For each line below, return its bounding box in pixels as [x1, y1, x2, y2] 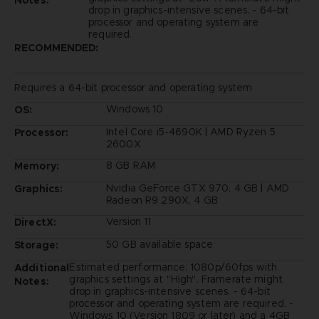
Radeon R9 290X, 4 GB [105, 193, 218, 206]
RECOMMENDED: [14, 41, 98, 54]
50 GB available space [105, 237, 214, 251]
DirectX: [14, 215, 57, 229]
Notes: [14, 274, 49, 288]
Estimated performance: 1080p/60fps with [69, 260, 278, 273]
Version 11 [105, 214, 152, 228]
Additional [14, 261, 70, 274]
